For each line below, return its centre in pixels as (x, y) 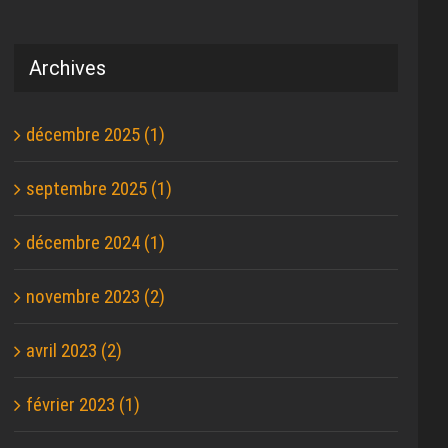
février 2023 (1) (83, 405)
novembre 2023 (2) (96, 297)
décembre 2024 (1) (96, 243)
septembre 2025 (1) (99, 189)
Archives (68, 67)
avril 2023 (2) (74, 351)
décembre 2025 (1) (96, 135)
